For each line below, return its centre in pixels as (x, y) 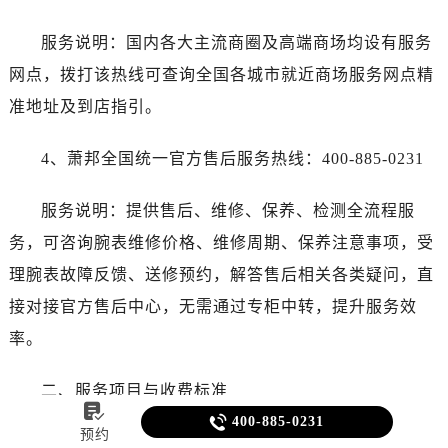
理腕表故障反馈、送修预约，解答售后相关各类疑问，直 (221, 274)
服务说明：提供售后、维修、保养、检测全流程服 (227, 210)
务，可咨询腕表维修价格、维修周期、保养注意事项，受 (221, 242)
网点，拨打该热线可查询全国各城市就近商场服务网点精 (221, 74)
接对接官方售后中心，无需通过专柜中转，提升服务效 (212, 306)
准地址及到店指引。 (85, 106)
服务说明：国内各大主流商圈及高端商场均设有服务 (236, 42)
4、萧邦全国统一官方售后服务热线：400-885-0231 (232, 158)
